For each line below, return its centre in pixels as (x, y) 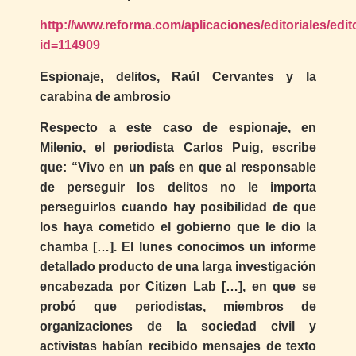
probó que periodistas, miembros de (178, 307)
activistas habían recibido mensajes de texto (178, 346)
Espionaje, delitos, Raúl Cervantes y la (178, 76)
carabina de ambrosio (105, 96)
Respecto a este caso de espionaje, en (178, 128)
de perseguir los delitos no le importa (178, 188)
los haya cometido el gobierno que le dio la (178, 227)
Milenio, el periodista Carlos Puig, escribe (178, 148)
